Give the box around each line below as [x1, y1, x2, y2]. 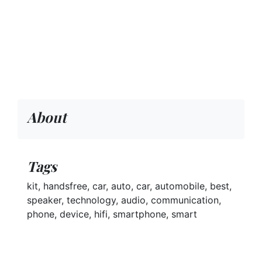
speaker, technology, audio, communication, [27, 194, 221, 206]
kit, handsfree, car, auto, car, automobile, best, [27, 180, 232, 192]
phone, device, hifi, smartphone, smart [27, 208, 197, 220]
